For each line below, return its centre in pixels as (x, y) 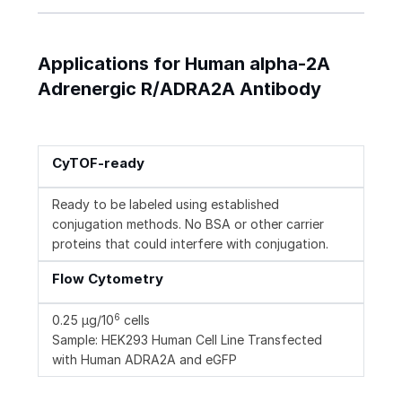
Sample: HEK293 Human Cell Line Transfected (187, 340)
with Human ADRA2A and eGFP (144, 360)
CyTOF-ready (98, 163)
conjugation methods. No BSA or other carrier (188, 224)
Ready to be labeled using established (166, 205)
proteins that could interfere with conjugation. (190, 244)
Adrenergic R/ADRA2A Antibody (179, 89)
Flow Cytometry (108, 279)
